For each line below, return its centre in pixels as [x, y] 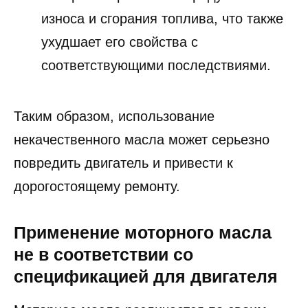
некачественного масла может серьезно [142, 139]
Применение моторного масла [143, 232]
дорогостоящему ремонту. [97, 186]
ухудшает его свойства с [120, 42]
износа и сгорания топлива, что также [162, 18]
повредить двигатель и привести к [123, 163]
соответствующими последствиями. [156, 65]
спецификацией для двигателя [146, 276]
